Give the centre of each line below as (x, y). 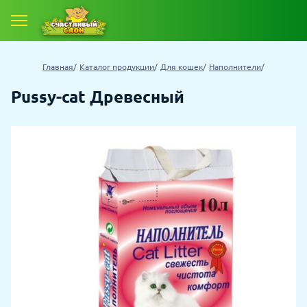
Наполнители (235, 67)
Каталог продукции (117, 67)
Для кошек (182, 67)
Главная (58, 67)
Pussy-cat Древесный (98, 97)
